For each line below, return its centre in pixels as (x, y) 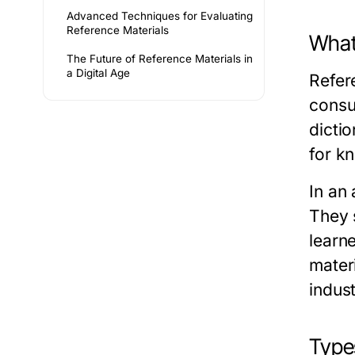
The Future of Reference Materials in (160, 59)
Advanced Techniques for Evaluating (160, 16)
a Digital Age (98, 73)
